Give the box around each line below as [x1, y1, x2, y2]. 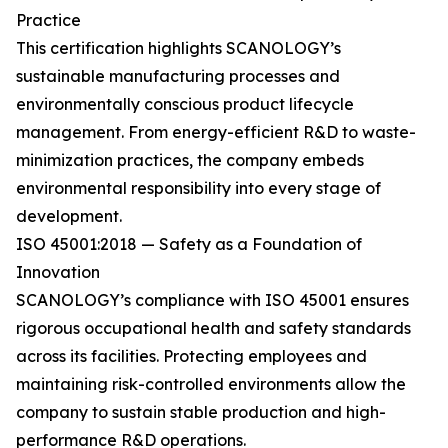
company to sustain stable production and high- [16, 402, 386, 422]
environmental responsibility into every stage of [16, 178, 381, 198]
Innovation [16, 262, 100, 282]
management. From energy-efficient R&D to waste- [16, 122, 416, 142]
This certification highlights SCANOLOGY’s [16, 38, 341, 58]
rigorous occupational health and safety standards [16, 318, 411, 338]
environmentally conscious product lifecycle [16, 94, 354, 114]
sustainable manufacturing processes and [16, 66, 340, 86]
